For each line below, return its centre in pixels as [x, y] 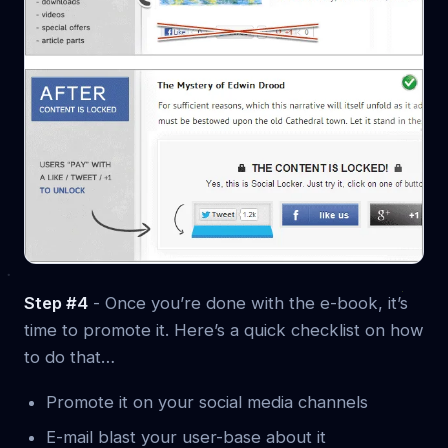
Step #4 [56, 302]
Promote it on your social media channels [207, 401]
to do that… [69, 356]
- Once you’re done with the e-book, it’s [248, 302]
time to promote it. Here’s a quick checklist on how [224, 329]
